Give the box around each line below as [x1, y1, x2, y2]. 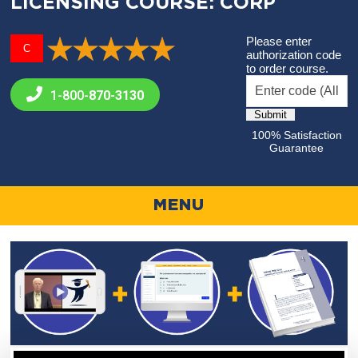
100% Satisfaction [251, 129, 342, 141]
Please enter [246, 34, 312, 48]
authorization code [246, 48, 342, 62]
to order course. [246, 62, 329, 75]
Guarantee [269, 141, 324, 154]
